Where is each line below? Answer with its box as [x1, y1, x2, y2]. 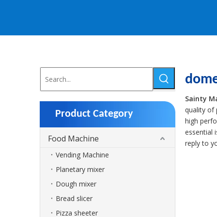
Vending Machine [56, 150, 109, 159]
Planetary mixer [56, 165, 105, 174]
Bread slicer [56, 194, 93, 203]
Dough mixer [56, 179, 96, 188]
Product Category [55, 108, 133, 120]
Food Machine [48, 133, 99, 144]
